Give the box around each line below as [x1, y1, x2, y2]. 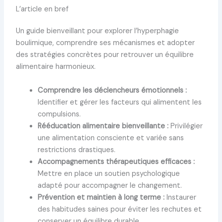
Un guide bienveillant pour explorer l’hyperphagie [15, 26, 179, 36]
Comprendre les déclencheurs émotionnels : [37, 85, 187, 95]
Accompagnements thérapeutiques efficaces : [37, 157, 195, 166]
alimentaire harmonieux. [15, 62, 96, 72]
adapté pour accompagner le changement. [37, 180, 182, 190]
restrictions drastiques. [37, 145, 115, 155]
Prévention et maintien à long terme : [37, 192, 165, 202]
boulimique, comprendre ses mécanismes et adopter [15, 38, 195, 48]
